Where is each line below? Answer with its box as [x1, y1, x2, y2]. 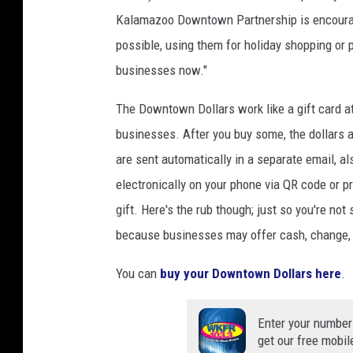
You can [116, 266, 160, 282]
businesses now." [116, 62, 207, 79]
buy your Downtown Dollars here [160, 266, 341, 282]
